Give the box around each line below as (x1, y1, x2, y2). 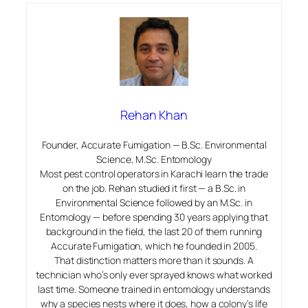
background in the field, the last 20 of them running (45, 224, 263, 238)
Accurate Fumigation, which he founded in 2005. (51, 239, 257, 252)
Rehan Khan (120, 106, 188, 123)
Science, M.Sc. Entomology (96, 152, 212, 166)
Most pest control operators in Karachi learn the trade (40, 166, 268, 180)
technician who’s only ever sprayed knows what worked (36, 267, 272, 281)
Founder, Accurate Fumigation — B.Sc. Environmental (41, 137, 267, 151)
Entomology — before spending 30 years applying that (40, 210, 268, 223)
